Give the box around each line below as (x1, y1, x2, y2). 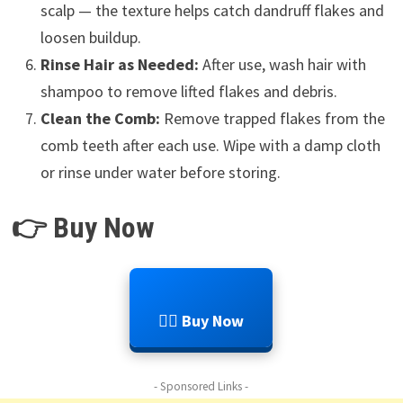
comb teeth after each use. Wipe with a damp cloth (40, 135, 381, 156)
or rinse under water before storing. (40, 162, 281, 183)
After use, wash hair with (198, 54, 366, 75)
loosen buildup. (40, 27, 141, 48)
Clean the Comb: (40, 108, 160, 129)
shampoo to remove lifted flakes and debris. (40, 81, 337, 102)
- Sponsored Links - (154, 379, 249, 395)
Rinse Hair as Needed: (40, 54, 199, 75)
